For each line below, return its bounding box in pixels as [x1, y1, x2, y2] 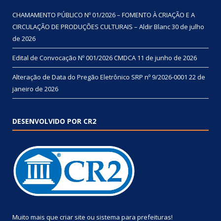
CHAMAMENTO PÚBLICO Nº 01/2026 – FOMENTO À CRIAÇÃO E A [12, 10, 195, 19]
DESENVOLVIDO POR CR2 [12, 116, 96, 126]
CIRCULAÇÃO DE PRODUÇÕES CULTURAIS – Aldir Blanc [12, 22, 170, 31]
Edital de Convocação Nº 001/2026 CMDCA [12, 53, 136, 62]
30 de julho [172, 22, 204, 31]
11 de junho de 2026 [137, 53, 197, 62]
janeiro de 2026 [12, 84, 58, 93]
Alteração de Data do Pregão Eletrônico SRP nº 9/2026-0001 [12, 72, 187, 81]
